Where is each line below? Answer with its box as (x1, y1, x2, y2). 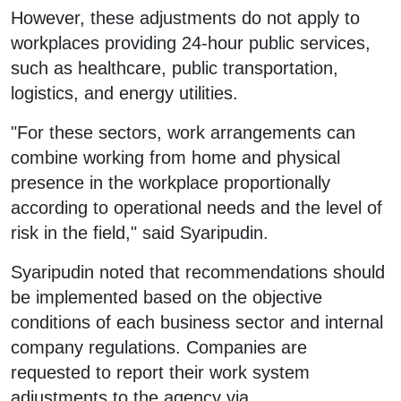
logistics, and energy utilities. (11, 82, 238, 103)
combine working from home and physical (11, 147, 340, 167)
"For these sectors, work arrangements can (11, 122, 355, 142)
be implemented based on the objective (11, 286, 322, 307)
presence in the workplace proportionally (11, 172, 330, 192)
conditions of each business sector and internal (11, 311, 383, 332)
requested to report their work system (11, 362, 310, 382)
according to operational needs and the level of (11, 197, 382, 218)
